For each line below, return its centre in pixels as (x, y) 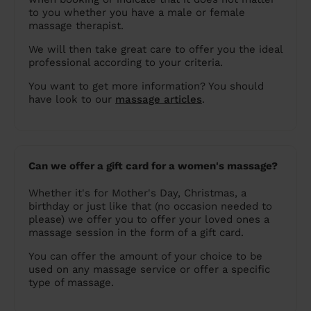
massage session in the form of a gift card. (136, 233)
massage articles (159, 100)
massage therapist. (76, 26)
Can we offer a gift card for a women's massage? (153, 166)
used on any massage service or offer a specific (149, 270)
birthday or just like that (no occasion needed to (150, 207)
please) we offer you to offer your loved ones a (149, 220)
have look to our (72, 100)
